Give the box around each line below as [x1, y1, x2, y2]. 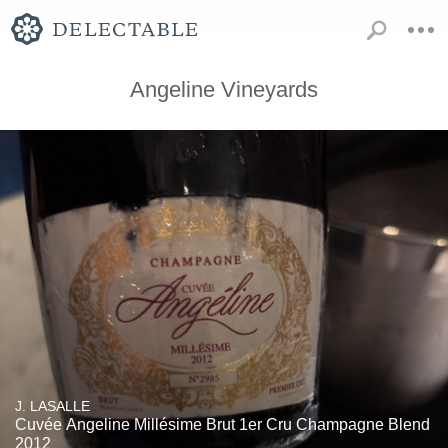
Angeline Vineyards [130, 77, 318, 102]
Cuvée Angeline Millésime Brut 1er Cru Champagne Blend [15, 416, 430, 433]
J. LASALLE [15, 398, 90, 414]
